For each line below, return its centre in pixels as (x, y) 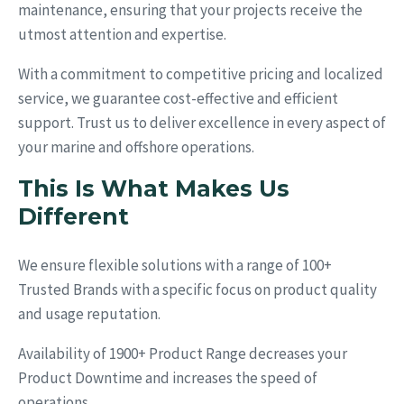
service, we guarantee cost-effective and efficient (178, 98)
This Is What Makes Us (154, 188)
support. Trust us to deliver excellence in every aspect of (202, 122)
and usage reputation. (89, 313)
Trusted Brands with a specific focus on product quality (197, 289)
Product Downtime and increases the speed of (168, 377)
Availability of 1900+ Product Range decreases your (183, 353)
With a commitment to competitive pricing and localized (201, 73)
